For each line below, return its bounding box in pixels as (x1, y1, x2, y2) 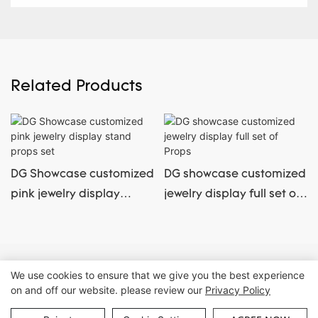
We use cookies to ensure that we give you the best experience (11, 269, 305, 281)
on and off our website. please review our (11, 284, 205, 296)
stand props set (11, 209, 99, 221)
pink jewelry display (11, 189, 120, 201)
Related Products (11, 78, 143, 95)
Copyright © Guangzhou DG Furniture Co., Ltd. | (16, 261, 224, 275)
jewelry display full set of (163, 189, 301, 201)
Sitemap (223, 261, 261, 275)
